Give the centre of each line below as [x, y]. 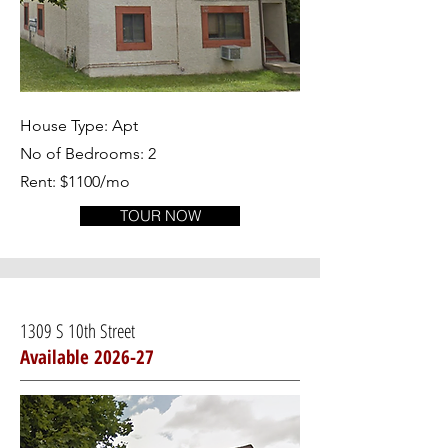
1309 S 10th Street [136, 331]
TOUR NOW [160, 215]
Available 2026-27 [87, 357]
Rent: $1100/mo [75, 181]
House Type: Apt [79, 125]
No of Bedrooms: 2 [88, 153]
